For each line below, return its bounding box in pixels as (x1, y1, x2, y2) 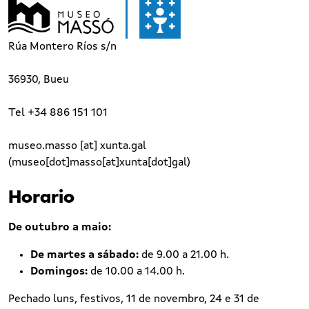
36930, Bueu (8, 74, 69, 86)
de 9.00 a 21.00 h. (139, 250, 229, 261)
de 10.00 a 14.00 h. (90, 266, 185, 278)
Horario (8, 189, 74, 206)
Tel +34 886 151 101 (8, 108, 108, 119)
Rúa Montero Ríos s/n (8, 41, 117, 53)
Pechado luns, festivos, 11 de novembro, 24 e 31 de (8, 294, 259, 306)
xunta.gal (100, 141, 146, 152)
